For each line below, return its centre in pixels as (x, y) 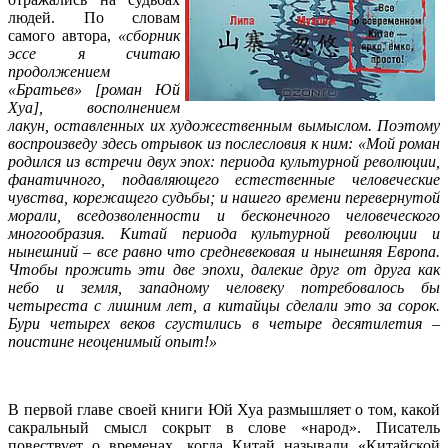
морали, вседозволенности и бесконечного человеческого (224, 215)
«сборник (149, 35)
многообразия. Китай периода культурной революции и (224, 233)
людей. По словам (94, 17)
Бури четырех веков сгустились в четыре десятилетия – (224, 323)
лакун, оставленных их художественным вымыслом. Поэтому (224, 125)
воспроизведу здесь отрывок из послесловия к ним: (180, 143)
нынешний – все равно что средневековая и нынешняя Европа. (224, 251)
